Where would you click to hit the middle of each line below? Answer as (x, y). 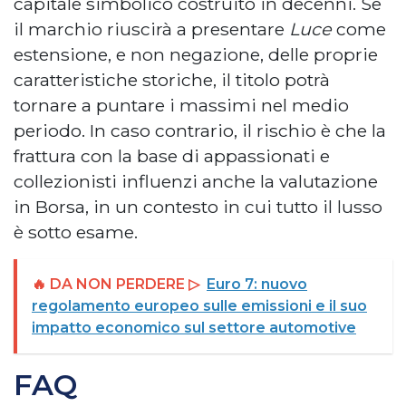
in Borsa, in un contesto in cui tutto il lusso (198, 207)
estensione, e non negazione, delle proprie (196, 55)
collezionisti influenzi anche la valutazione (196, 182)
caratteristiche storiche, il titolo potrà (172, 80)
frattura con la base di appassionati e (172, 156)
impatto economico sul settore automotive (194, 328)
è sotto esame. (76, 232)
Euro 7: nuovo (257, 285)
